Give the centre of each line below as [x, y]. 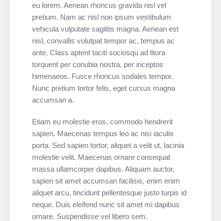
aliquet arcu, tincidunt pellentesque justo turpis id [110, 192]
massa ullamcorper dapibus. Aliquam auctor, [104, 169]
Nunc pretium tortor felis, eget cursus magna [104, 88]
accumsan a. [53, 100]
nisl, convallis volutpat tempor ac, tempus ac [104, 40]
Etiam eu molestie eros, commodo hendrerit [103, 121]
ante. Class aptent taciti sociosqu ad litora [99, 52]
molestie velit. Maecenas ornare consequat [101, 157]
